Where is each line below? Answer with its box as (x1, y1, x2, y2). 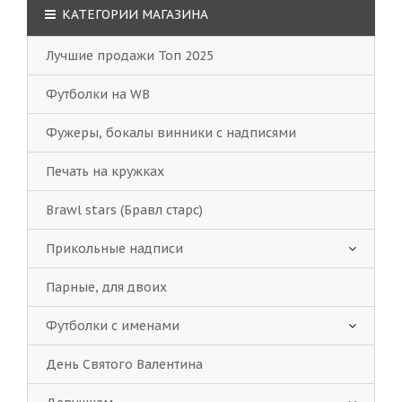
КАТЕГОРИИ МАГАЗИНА (58, 6, 208, 22)
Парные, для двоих (46, 279, 167, 295)
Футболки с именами (46, 318, 179, 334)
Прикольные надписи (46, 240, 183, 257)
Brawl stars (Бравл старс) (46, 202, 203, 218)
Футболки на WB (46, 86, 150, 102)
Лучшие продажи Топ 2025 (46, 48, 214, 64)
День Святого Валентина (46, 356, 203, 372)
